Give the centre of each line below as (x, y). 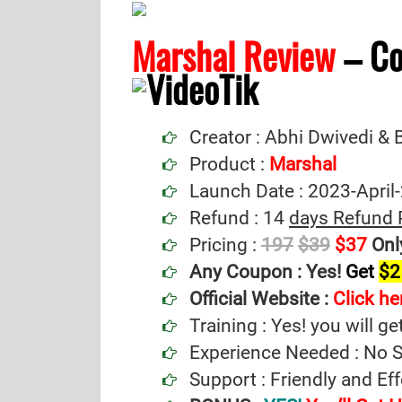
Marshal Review (234, 56)
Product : (229, 164)
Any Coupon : (248, 271)
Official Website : (259, 298)
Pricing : (223, 245)
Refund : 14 (239, 218)
